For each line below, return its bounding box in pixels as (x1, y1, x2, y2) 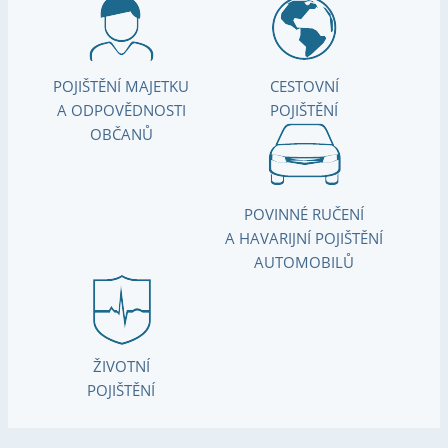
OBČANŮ (89, 124, 153, 145)
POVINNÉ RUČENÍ (244, 204, 365, 225)
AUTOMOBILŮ (254, 252, 355, 273)
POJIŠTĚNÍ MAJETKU (53, 76, 190, 97)
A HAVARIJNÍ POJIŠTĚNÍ (225, 228, 384, 249)
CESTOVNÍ (269, 76, 339, 97)
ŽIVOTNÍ (92, 356, 150, 377)
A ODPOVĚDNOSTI (56, 100, 186, 121)
